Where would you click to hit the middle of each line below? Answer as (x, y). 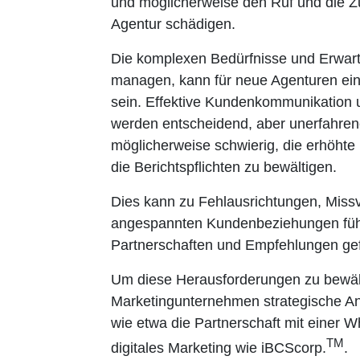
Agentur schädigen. (173, 24)
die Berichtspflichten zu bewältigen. (224, 167)
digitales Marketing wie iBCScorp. (219, 348)
